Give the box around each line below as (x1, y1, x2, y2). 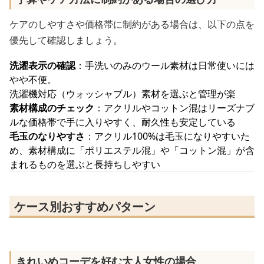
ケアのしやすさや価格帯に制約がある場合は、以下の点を (9, 18, 255, 31)
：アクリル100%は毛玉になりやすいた (85, 130, 250, 143)
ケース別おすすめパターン (14, 199, 156, 214)
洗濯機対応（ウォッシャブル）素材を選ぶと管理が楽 (9, 87, 236, 100)
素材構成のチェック (9, 101, 94, 114)
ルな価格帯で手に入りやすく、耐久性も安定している (9, 115, 236, 128)
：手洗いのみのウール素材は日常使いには (75, 59, 255, 72)
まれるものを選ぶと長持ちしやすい (9, 158, 160, 171)
